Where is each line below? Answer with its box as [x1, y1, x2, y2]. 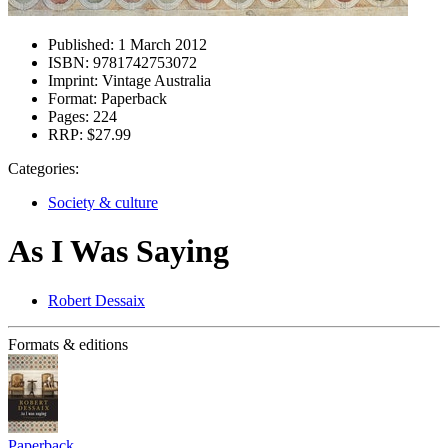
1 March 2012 [114, 36, 207, 53]
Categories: [8, 160, 79, 177]
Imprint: [48, 72, 98, 89]
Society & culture [48, 194, 158, 211]
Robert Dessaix [48, 291, 145, 309]
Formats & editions [8, 335, 128, 353]
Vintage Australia [98, 72, 211, 89]
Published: [48, 36, 114, 53]
